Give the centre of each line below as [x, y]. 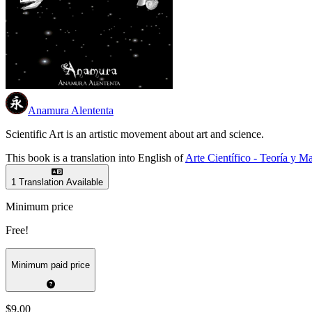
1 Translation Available [57, 182]
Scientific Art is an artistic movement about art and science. [135, 134]
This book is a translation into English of [95, 158]
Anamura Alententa [71, 111]
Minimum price [39, 207]
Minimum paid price [50, 265]
